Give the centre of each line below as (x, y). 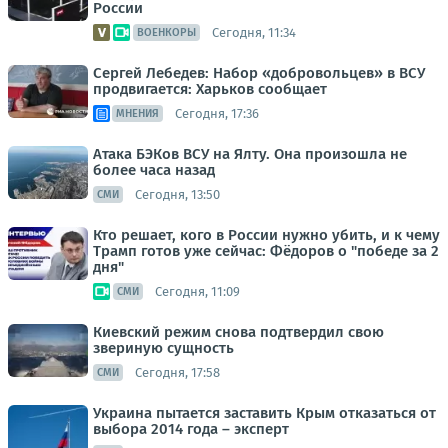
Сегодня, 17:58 (177, 372)
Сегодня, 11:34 (254, 32)
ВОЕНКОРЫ (166, 32)
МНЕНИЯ (137, 113)
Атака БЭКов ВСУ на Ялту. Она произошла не (250, 154)
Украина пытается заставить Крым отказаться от (264, 413)
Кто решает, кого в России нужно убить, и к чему (266, 235)
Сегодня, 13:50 (177, 194)
